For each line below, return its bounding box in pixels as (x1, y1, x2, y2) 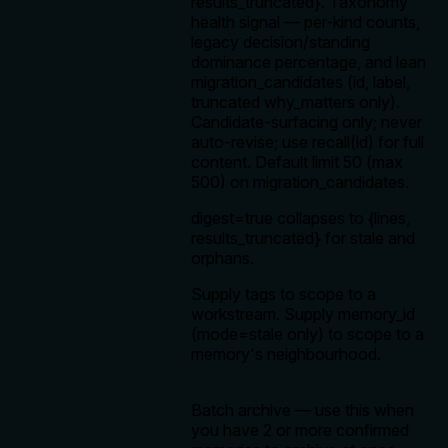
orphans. (191, 248, 254, 269)
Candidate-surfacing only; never (191, 112, 422, 133)
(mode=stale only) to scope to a (191, 324, 424, 345)
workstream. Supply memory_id (191, 304, 415, 325)
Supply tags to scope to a (191, 284, 376, 305)
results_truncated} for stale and (191, 228, 415, 249)
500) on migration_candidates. (191, 172, 409, 193)
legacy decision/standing (191, 32, 370, 53)
